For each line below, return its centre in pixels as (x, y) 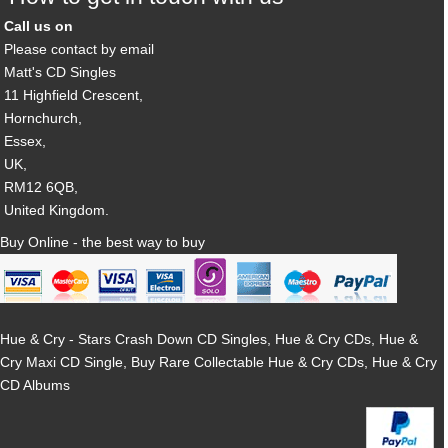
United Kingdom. (57, 209)
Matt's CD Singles (60, 71)
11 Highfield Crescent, (74, 94)
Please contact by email (79, 48)
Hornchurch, (43, 117)
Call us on (39, 25)
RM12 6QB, (41, 186)
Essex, (25, 140)
